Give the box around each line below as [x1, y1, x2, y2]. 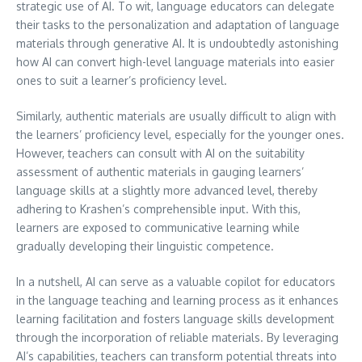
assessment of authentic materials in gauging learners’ [16, 165, 304, 179]
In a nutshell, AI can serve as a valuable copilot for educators [16, 275, 335, 288]
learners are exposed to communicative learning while [16, 221, 300, 234]
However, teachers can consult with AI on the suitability [16, 146, 305, 160]
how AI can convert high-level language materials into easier [16, 55, 335, 69]
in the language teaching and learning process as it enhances [16, 293, 339, 307]
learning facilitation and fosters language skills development [16, 312, 335, 326]
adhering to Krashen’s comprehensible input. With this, [16, 202, 301, 216]
